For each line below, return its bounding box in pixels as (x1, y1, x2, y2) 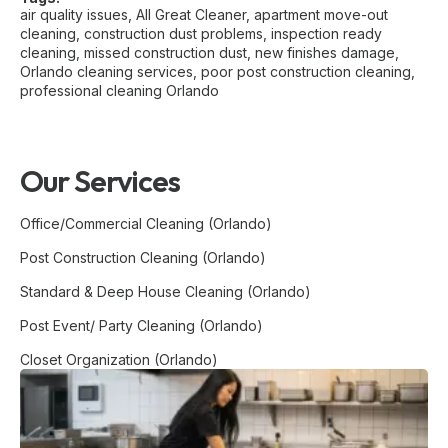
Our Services (20, 162, 180, 201)
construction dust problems (84, 25, 263, 43)
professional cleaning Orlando (20, 82, 219, 100)
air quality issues (20, 6, 128, 24)
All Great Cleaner (136, 6, 246, 24)
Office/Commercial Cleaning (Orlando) (20, 215, 272, 233)
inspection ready (271, 25, 382, 43)
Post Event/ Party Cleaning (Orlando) (20, 317, 263, 335)
